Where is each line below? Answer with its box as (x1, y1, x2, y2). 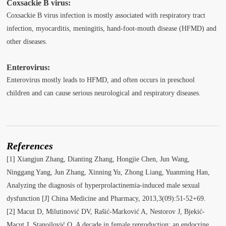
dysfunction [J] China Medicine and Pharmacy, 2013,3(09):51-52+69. (7, 194, 206, 202)
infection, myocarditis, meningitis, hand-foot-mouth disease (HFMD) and (7, 24, 217, 32)
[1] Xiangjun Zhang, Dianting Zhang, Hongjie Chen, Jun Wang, (7, 155, 190, 163)
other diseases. (7, 37, 48, 45)
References (7, 140, 53, 151)
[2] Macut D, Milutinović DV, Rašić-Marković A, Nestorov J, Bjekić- (7, 207, 205, 215)
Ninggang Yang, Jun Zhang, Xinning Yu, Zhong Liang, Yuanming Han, (7, 168, 210, 176)
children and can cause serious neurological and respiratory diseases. (7, 89, 201, 97)
